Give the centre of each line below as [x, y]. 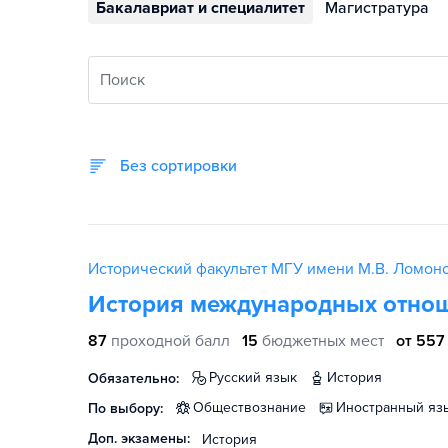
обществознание [255, 407]
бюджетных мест [323, 341]
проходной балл [170, 341]
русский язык [257, 377]
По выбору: [125, 408]
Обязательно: [133, 378]
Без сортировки [183, 166]
